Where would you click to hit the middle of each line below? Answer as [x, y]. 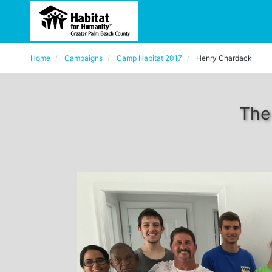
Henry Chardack [224, 58]
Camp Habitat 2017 [149, 58]
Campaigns [83, 58]
